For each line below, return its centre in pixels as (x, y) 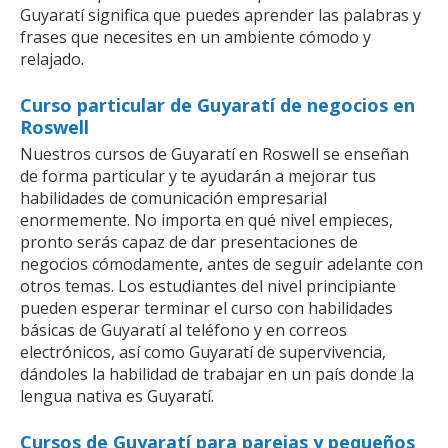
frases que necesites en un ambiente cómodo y (195, 36)
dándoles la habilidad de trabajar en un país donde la (217, 373)
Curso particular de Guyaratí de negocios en (217, 104)
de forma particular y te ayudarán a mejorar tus (198, 175)
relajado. (52, 58)
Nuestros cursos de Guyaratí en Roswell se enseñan (214, 153)
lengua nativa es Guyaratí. (117, 395)
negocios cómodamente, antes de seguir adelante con (221, 263)
